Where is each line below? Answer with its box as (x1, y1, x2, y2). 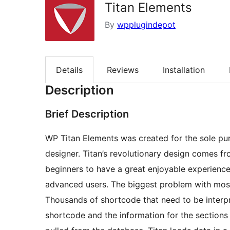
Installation (163, 65, 205, 75)
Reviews (107, 65, 139, 75)
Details (56, 65, 83, 75)
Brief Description (45, 108, 129, 121)
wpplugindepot (117, 20, 176, 30)
